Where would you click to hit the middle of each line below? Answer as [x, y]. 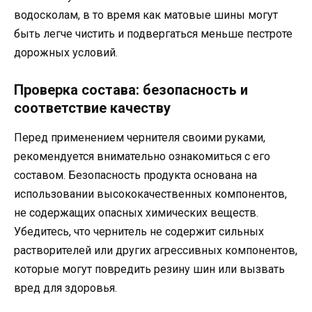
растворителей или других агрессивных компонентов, [156, 250]
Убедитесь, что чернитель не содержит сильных [139, 231]
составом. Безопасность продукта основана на [135, 175]
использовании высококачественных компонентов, [150, 194]
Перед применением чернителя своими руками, [140, 137]
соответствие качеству [92, 108]
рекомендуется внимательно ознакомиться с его [142, 156]
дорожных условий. [66, 52]
